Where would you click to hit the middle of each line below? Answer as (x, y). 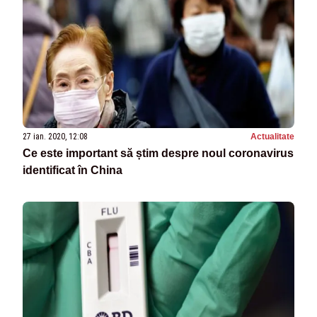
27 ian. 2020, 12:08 (55, 137)
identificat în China (73, 171)
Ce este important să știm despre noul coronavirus (158, 154)
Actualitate (272, 137)
